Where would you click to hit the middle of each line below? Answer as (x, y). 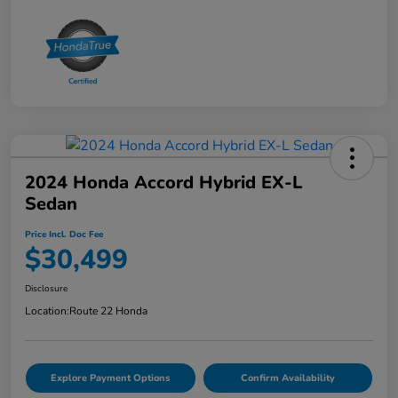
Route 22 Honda (108, 310)
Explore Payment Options (111, 378)
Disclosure (46, 288)
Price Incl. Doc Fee (64, 234)
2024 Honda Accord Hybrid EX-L (163, 182)
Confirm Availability (287, 378)
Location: (47, 310)
